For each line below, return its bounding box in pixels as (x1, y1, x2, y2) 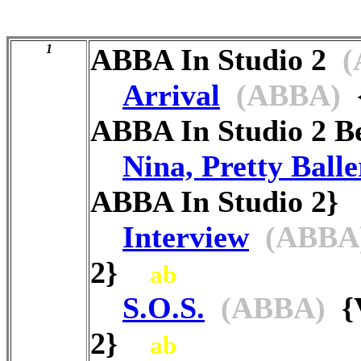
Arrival (122, 77, 220, 112)
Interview (122, 219, 249, 254)
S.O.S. (122, 290, 205, 325)
